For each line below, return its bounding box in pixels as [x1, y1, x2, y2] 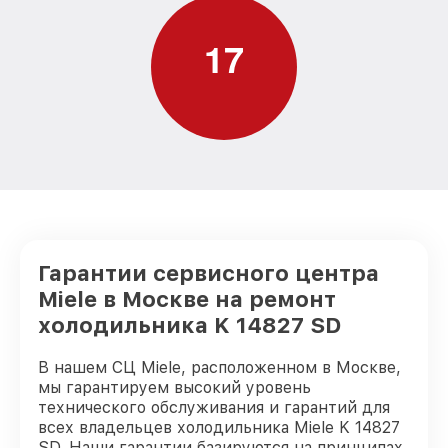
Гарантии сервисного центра [38, 260, 379, 286]
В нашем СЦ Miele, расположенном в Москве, [38, 358, 401, 377]
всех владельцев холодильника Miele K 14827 [38, 418, 400, 437]
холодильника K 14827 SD [38, 312, 341, 338]
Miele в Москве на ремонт [38, 286, 336, 312]
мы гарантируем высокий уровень [38, 378, 311, 397]
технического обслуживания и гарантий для [38, 398, 390, 417]
